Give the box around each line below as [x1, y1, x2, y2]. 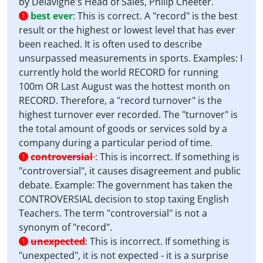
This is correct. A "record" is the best [77, 9, 238, 22]
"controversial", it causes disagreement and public [19, 164, 241, 177]
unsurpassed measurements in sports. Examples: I [19, 52, 242, 65]
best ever [31, 9, 73, 22]
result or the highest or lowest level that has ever [19, 23, 235, 36]
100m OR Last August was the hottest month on [19, 80, 230, 93]
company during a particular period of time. [19, 136, 213, 149]
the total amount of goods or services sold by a [19, 122, 227, 135]
